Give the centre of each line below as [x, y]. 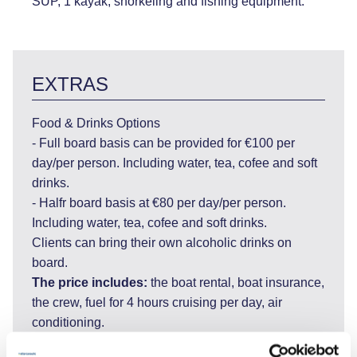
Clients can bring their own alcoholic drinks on [162, 242]
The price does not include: [114, 342]
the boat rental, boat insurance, [237, 282]
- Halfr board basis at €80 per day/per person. [159, 202]
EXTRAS [70, 84]
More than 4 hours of [256, 342]
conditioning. [68, 322]
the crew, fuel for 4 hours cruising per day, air [157, 302]
